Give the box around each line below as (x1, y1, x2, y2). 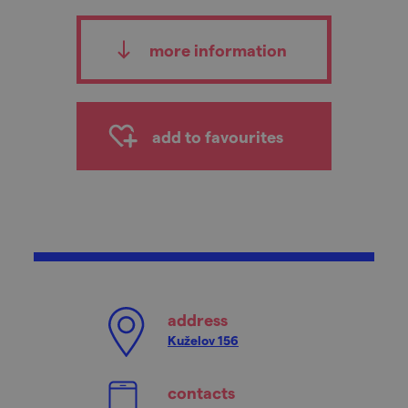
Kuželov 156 (168, 332, 239, 348)
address (168, 310, 228, 329)
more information (148, 40, 287, 59)
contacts (168, 382, 235, 402)
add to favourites (152, 127, 283, 146)
